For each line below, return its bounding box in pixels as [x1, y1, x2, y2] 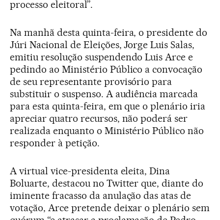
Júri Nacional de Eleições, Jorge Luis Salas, [10, 38, 195, 51]
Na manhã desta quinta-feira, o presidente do [10, 26, 208, 38]
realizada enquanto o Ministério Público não [10, 124, 204, 137]
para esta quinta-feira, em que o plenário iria [10, 100, 206, 112]
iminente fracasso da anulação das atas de [10, 189, 192, 201]
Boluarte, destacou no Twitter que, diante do [10, 177, 204, 189]
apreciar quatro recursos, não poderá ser [10, 112, 188, 124]
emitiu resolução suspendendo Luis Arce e [10, 51, 193, 63]
